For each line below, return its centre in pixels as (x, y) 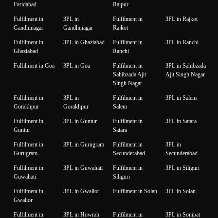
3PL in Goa (77, 65)
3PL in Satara (181, 121)
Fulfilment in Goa (34, 65)
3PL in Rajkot (182, 19)
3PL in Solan (181, 191)
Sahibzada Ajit (129, 74)
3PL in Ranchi (182, 42)
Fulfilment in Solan (135, 191)
